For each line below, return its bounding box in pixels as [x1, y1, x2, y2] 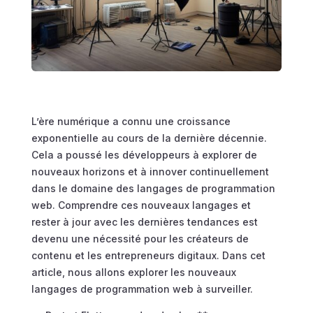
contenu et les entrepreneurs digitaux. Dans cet [31, 249, 265, 262]
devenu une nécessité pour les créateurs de [31, 233, 249, 245]
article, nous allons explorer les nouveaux [31, 266, 236, 279]
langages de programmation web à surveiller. [31, 283, 253, 296]
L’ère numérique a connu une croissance [31, 115, 231, 128]
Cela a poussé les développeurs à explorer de [31, 149, 257, 161]
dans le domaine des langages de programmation [31, 182, 275, 195]
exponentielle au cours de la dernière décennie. [31, 132, 267, 145]
